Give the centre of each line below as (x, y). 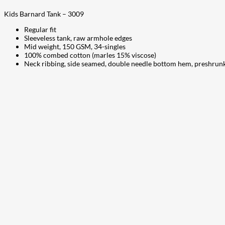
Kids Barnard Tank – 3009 (44, 14)
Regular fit (40, 29)
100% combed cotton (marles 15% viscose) (90, 55)
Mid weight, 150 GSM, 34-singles (75, 46)
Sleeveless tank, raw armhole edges (78, 38)
